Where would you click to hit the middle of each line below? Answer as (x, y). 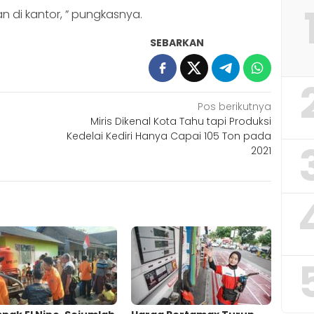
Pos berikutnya (235, 106)
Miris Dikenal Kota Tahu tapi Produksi (181, 121)
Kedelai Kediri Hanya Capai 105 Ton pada (169, 136)
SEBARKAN (177, 42)
